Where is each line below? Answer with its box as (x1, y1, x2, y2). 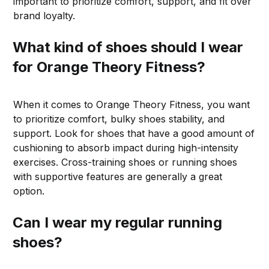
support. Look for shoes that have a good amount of (13, 127, 255, 139)
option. (13, 184, 45, 197)
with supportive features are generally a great (13, 170, 223, 183)
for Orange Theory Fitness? (13, 58, 206, 76)
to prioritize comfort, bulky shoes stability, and (13, 112, 225, 125)
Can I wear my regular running (13, 213, 223, 231)
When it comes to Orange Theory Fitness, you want (13, 98, 250, 110)
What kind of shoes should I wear (13, 38, 244, 56)
